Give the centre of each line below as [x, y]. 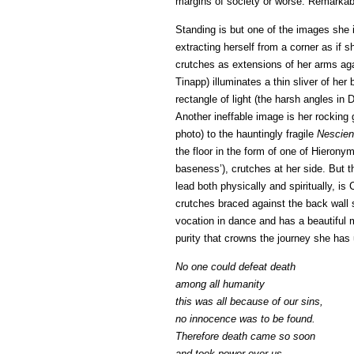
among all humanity [220, 284]
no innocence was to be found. [245, 319]
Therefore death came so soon [245, 336]
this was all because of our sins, [249, 301]
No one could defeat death [235, 267]
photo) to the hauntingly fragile [246, 134]
